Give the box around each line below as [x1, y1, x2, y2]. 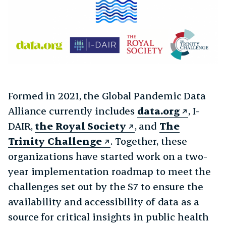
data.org [137, 104, 180, 118]
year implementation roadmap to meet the [8, 165, 211, 178]
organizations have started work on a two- [8, 150, 207, 163]
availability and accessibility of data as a [8, 195, 199, 208]
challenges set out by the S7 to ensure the [8, 180, 203, 193]
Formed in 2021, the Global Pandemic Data [8, 89, 206, 102]
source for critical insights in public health [8, 210, 209, 223]
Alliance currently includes [8, 104, 138, 118]
